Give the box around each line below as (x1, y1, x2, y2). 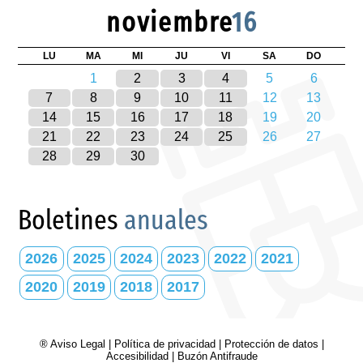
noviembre (105, 5, 232, 39)
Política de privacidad (113, 337, 216, 350)
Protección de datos (224, 337, 318, 350)
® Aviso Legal (39, 337, 109, 350)
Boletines (18, 203, 125, 237)
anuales (124, 203, 209, 237)
